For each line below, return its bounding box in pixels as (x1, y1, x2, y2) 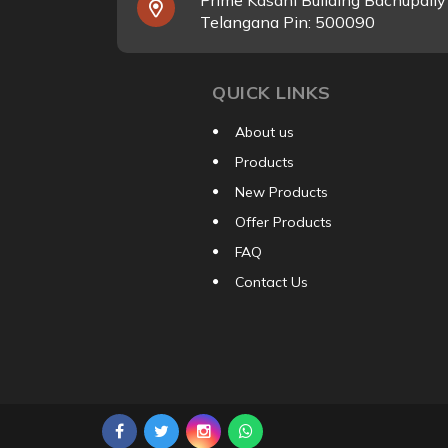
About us (235, 123, 294, 142)
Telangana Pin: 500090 (200, 12, 376, 33)
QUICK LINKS (212, 81, 331, 105)
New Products (235, 183, 328, 202)
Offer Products (235, 213, 332, 232)
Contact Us (235, 273, 308, 292)
